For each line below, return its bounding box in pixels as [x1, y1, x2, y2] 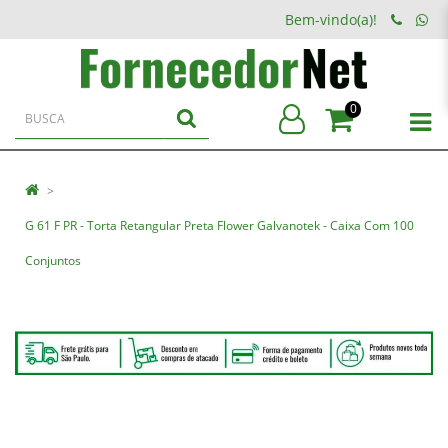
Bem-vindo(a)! [285, 10, 377, 29]
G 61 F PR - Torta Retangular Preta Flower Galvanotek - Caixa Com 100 [25, 217, 414, 234]
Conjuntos [25, 252, 81, 269]
